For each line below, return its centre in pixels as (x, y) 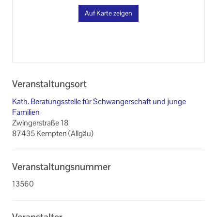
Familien (26, 112)
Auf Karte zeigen (108, 13)
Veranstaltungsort (49, 84)
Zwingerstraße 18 (40, 123)
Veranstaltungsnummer (62, 166)
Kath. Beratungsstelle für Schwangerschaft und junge (99, 101)
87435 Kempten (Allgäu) (53, 133)
